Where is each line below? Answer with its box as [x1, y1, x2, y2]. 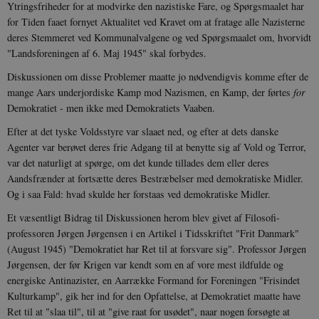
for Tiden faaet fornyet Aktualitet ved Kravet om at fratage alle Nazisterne [7, 14, 305, 28]
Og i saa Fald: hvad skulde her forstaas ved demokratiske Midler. [7, 187, 271, 201]
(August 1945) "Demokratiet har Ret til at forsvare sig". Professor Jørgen [7, 241, 306, 256]
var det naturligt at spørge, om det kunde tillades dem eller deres [7, 155, 269, 169]
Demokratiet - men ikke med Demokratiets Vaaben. [7, 100, 215, 115]
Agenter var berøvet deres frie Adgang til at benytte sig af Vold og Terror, [7, 140, 306, 154]
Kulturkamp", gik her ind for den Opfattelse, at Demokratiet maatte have [7, 288, 300, 303]
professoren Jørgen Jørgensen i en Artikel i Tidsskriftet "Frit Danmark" [7, 226, 299, 240]
